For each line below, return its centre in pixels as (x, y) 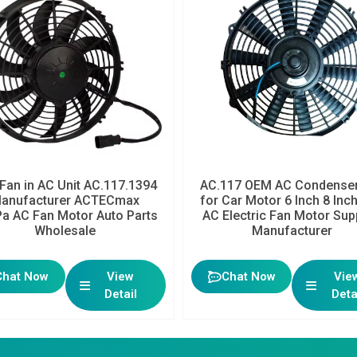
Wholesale (65, 231)
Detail (120, 294)
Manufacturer (292, 231)
